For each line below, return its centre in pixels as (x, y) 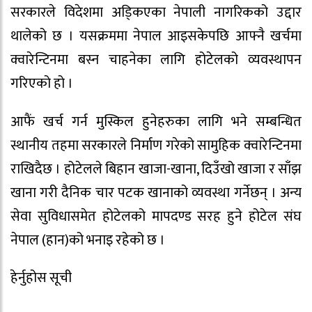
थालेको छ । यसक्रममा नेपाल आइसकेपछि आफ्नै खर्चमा (156, 36)
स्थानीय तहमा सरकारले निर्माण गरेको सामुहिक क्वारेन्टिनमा (156, 145)
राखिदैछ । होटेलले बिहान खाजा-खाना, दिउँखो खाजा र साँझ (156, 169)
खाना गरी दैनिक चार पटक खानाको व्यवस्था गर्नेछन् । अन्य (156, 193)
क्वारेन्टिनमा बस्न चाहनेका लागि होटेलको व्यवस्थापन (156, 60)
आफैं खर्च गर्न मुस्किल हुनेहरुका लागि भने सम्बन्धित (156, 122)
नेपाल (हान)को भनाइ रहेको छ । (88, 240)
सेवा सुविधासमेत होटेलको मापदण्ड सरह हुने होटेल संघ (156, 216)
